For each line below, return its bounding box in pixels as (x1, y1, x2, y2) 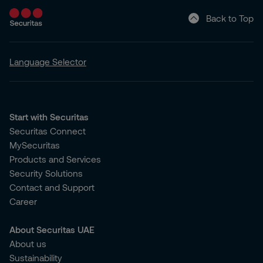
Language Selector (9, 56, 86, 67)
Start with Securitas (9, 112, 89, 122)
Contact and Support (9, 182, 95, 193)
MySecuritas (9, 140, 60, 150)
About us (9, 238, 46, 249)
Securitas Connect (9, 126, 86, 136)
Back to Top (206, 12, 254, 23)
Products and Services (9, 154, 101, 164)
